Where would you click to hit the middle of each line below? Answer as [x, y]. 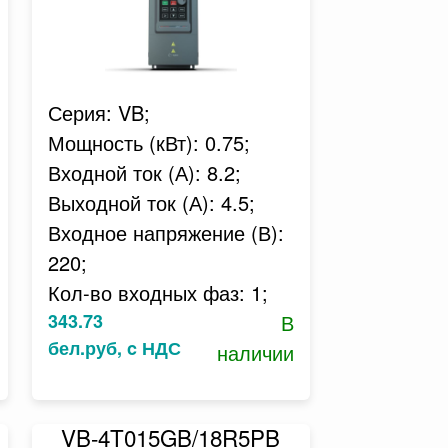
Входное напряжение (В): [165, 232]
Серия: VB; [98, 112]
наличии [255, 352]
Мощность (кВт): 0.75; [148, 142]
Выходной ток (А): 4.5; [151, 202]
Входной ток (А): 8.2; [144, 172]
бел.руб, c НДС [114, 348]
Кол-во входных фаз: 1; [157, 292]
